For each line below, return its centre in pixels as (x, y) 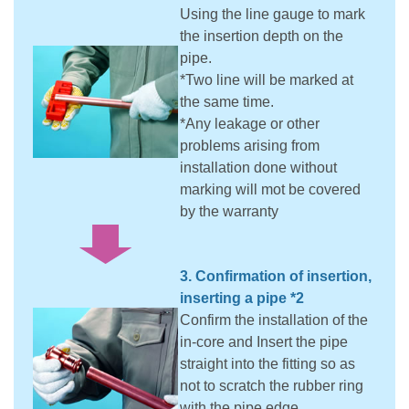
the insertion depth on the (262, 36)
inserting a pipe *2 (242, 298)
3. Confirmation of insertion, (276, 276)
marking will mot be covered (270, 189)
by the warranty (229, 211)
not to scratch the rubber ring (272, 386)
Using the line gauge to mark (273, 14)
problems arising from (250, 146)
